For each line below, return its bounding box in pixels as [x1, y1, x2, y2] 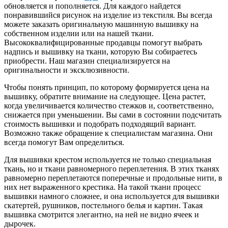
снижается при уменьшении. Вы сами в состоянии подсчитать [4, 110, 221, 119]
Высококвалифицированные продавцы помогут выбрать [4, 38, 202, 47]
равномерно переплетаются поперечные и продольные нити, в [4, 173, 222, 182]
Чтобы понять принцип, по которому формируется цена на [4, 82, 209, 92]
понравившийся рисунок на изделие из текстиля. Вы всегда [4, 10, 212, 19]
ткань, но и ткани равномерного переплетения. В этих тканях [4, 164, 219, 173]
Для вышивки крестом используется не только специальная [4, 155, 211, 164]
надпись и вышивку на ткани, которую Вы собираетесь [4, 47, 197, 56]
